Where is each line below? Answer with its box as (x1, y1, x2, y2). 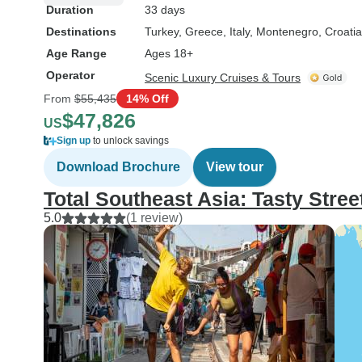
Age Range (46, 47, 107, 60)
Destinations (46, 25, 116, 38)
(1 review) (126, 211, 183, 225)
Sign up (57, 135, 90, 146)
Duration (46, 3, 94, 16)
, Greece (179, 25, 223, 38)
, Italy (223, 25, 250, 38)
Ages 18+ (145, 47, 193, 60)
